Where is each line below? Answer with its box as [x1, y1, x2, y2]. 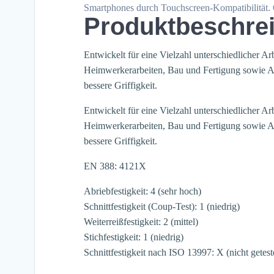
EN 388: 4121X [84, 161, 146, 172]
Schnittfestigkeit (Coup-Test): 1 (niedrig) [84, 201, 240, 212]
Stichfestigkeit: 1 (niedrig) [84, 232, 183, 243]
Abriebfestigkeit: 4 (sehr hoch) [84, 186, 201, 197]
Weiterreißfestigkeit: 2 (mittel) [84, 217, 198, 228]
